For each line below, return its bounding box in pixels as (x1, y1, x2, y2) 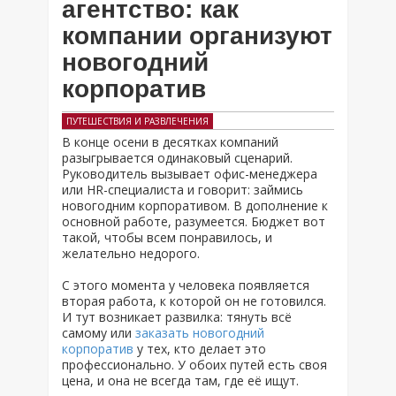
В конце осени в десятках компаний (62, 133, 278, 150)
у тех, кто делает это (133, 340, 266, 357)
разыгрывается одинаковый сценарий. (62, 149, 293, 166)
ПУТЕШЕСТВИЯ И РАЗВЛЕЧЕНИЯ (66, 115, 209, 127)
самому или (62, 324, 135, 341)
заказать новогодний (135, 324, 264, 341)
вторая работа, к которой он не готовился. (62, 293, 326, 309)
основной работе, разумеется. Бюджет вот (62, 213, 325, 230)
